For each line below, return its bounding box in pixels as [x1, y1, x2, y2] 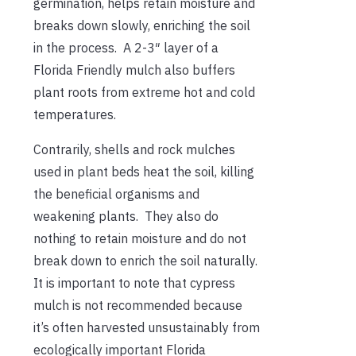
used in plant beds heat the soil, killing [33, 163, 254, 180]
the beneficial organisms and [33, 185, 199, 202]
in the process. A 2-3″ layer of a [33, 39, 219, 56]
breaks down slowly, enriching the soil [33, 17, 250, 33]
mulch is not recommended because [33, 296, 242, 313]
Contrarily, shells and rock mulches [33, 141, 235, 157]
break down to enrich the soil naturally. [33, 252, 261, 269]
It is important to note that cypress [33, 274, 235, 291]
